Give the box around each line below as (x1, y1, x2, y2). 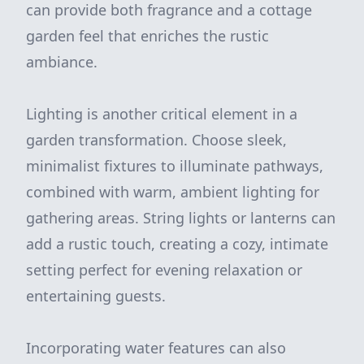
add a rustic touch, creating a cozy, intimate (26, 234, 328, 253)
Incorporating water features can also (26, 338, 286, 357)
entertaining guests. (26, 286, 166, 305)
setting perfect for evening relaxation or (26, 260, 302, 279)
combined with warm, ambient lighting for (26, 182, 319, 201)
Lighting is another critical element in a (26, 104, 297, 123)
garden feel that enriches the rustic (26, 26, 269, 45)
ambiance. (26, 52, 97, 71)
